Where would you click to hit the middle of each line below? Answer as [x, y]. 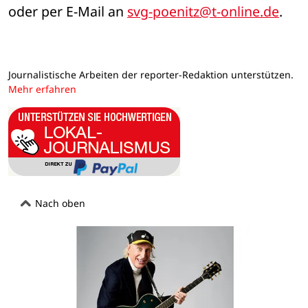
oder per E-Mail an [68, 12]
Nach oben [59, 203]
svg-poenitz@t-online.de [203, 12]
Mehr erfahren [42, 89]
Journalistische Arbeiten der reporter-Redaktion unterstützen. [151, 75]
